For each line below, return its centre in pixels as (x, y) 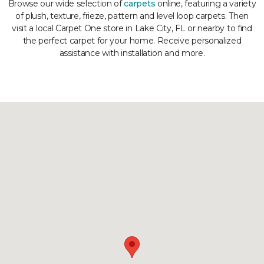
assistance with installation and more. (132, 53)
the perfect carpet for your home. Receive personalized (132, 41)
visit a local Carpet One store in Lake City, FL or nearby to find (132, 28)
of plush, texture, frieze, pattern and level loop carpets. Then (132, 16)
